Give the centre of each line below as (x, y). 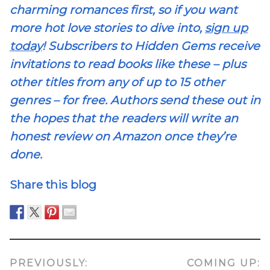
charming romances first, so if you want (124, 10)
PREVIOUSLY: (49, 263)
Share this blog (53, 184)
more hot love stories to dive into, (107, 28)
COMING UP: (224, 263)
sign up (226, 28)
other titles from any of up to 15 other (117, 82)
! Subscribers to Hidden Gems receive (151, 46)
